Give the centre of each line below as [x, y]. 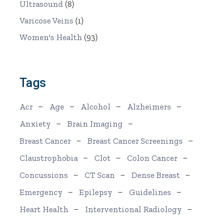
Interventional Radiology [134, 209]
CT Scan [100, 175]
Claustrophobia [49, 158]
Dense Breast [156, 175]
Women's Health [51, 37]
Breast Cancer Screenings [135, 141]
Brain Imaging [95, 124]
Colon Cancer [153, 158]
